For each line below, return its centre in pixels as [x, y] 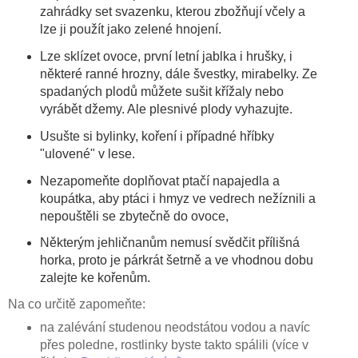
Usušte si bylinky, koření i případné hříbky [157, 136]
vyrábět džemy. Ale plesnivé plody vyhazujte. [166, 109]
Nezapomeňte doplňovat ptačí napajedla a [159, 181]
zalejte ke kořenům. [95, 278]
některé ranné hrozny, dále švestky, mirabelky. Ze [178, 74]
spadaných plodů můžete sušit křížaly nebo [161, 91]
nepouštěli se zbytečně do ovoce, [134, 216]
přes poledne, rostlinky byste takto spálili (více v [174, 345]
